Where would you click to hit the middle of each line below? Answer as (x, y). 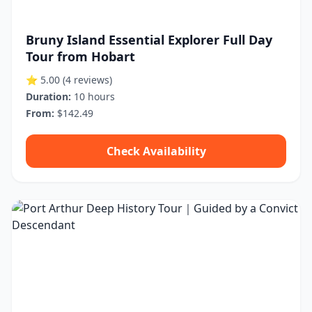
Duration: (48, 96)
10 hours (93, 96)
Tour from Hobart (80, 56)
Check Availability (156, 151)
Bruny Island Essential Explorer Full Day (149, 40)
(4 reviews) (87, 80)
